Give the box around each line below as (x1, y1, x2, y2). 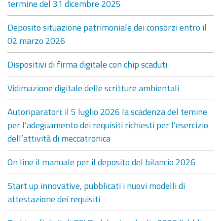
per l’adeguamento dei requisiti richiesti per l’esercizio (7, 120, 208, 129)
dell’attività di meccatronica (7, 134, 110, 143)
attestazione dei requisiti (7, 194, 100, 203)
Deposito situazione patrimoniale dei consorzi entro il (7, 23, 207, 32)
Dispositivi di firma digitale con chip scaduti (7, 60, 167, 69)
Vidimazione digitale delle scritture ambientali (7, 83, 179, 92)
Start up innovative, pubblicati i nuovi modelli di (7, 181, 185, 190)
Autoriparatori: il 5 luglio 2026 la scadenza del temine (7, 107, 207, 116)
